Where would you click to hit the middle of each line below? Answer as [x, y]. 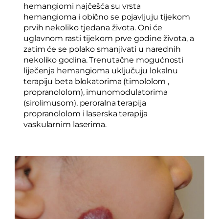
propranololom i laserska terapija [86, 113]
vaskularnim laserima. [65, 124]
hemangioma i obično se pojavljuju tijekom [107, 17]
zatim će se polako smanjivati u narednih [102, 49]
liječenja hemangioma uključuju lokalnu [101, 70]
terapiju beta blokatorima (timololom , [97, 81]
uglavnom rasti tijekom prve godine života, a [109, 38]
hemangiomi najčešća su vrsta [82, 6]
